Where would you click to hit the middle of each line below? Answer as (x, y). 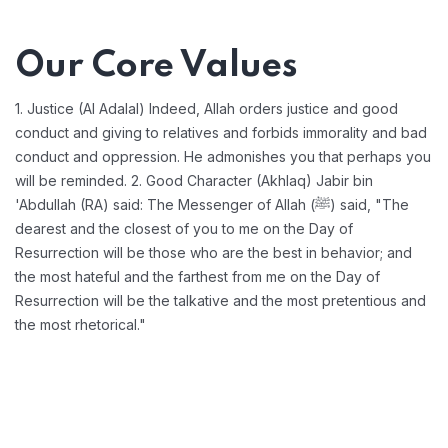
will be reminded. (73, 180)
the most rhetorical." (80, 324)
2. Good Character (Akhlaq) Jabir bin (252, 180)
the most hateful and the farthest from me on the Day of (197, 276)
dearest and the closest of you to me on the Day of (184, 228)
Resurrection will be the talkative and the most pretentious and (220, 300)
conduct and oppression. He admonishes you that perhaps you (223, 156)
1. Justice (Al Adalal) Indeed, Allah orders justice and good (206, 108)
